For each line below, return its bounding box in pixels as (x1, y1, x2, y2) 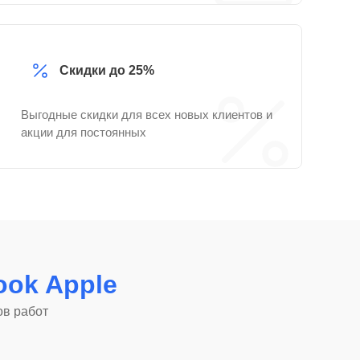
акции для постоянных (21, 125, 146, 139)
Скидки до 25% (59, 63, 154, 77)
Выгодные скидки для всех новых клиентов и (21, 108, 272, 121)
